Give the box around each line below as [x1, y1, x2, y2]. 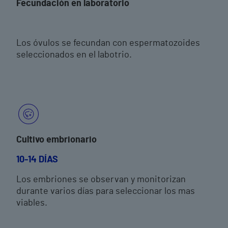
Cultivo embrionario [16, 135, 97, 145]
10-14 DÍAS [16, 155, 58, 164]
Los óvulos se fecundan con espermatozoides [16, 39, 200, 48]
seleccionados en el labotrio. [16, 50, 132, 60]
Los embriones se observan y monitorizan [16, 175, 186, 184]
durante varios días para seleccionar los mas [16, 187, 195, 196]
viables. [16, 198, 47, 208]
